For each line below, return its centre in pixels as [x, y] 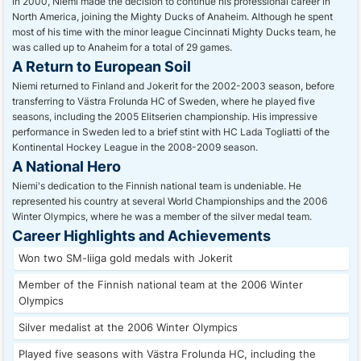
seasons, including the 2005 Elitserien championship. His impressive [165, 116]
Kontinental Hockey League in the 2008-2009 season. [135, 147]
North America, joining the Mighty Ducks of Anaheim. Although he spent [172, 17]
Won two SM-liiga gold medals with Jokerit [126, 258]
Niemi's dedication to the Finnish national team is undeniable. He [157, 186]
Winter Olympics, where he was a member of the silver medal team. [162, 216]
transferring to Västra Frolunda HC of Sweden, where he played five [164, 101]
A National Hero [66, 166]
